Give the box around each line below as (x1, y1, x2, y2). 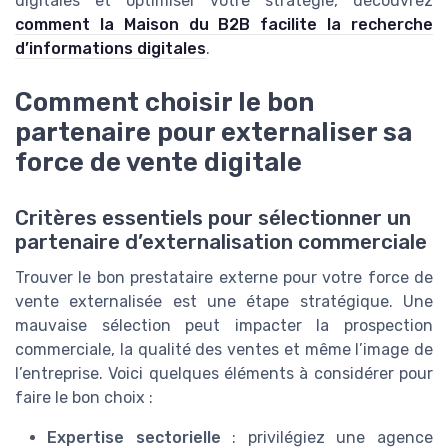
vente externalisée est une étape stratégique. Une (15, 292, 433, 312)
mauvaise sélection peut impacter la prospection (15, 316, 433, 336)
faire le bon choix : (15, 388, 153, 408)
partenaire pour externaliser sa (15, 117, 412, 148)
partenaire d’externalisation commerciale (15, 230, 427, 255)
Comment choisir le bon (15, 87, 314, 118)
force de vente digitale (15, 147, 302, 178)
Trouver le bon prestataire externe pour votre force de (15, 268, 433, 288)
